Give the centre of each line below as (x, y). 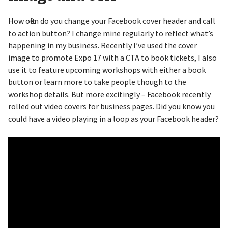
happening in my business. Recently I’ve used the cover (102, 45)
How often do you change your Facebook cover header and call (111, 21)
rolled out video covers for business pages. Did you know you (111, 106)
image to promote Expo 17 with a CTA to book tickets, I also (112, 58)
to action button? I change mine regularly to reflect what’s (110, 33)
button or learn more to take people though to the (97, 82)
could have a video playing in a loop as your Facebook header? (113, 119)
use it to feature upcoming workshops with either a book (107, 70)
